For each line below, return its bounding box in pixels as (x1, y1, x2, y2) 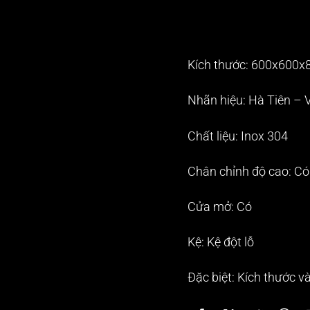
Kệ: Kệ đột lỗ (188, 235, 254, 249)
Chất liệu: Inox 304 (188, 129, 288, 143)
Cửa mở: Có (188, 199, 252, 214)
